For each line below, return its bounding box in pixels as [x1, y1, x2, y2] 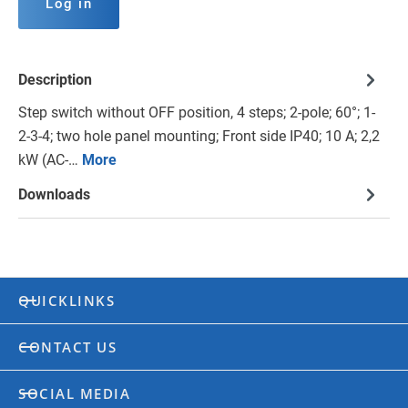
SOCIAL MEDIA [18, 384, 130, 403]
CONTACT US [18, 338, 117, 357]
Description [18, 71, 92, 89]
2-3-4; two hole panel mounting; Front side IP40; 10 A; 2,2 [18, 127, 380, 146]
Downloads [18, 186, 90, 204]
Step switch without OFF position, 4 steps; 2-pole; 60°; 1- [18, 104, 375, 122]
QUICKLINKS [18, 291, 115, 311]
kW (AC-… [18, 151, 82, 169]
